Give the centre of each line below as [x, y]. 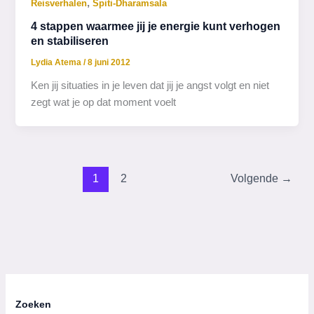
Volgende [255, 179]
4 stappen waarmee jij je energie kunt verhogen [156, 26]
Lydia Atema [57, 62]
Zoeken [34, 305]
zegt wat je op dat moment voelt [104, 102]
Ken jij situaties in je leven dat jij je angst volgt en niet [150, 85]
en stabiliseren [70, 41]
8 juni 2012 [109, 62]
